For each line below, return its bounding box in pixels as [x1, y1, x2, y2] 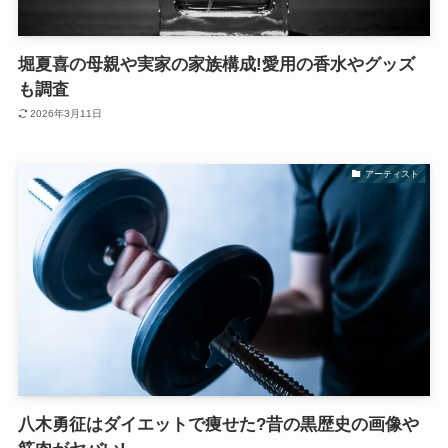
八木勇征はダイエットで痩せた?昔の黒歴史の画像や [17, 415, 419, 435]
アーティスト [364, 169, 419, 179]
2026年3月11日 [30, 108, 103, 120]
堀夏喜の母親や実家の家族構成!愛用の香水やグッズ [17, 54, 415, 74]
